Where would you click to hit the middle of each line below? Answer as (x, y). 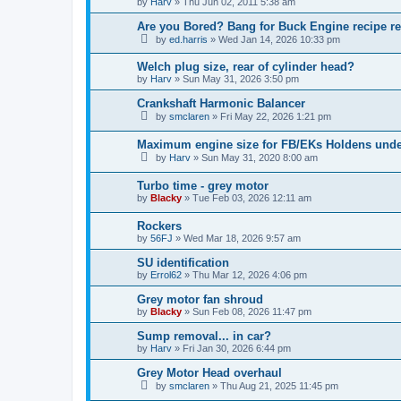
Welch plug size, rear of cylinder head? (246, 67)
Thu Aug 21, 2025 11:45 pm (279, 386)
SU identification (183, 263)
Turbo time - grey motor (203, 185)
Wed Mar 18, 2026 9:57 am (242, 239)
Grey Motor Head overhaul (209, 373)
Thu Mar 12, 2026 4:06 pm (250, 275)
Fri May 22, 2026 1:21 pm (276, 117)
